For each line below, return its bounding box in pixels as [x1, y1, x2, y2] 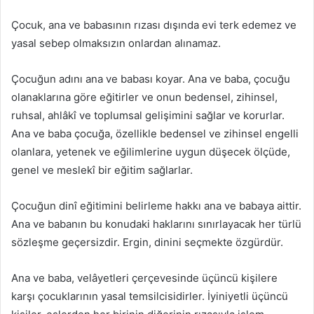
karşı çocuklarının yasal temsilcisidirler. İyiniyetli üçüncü [11, 289, 288, 303]
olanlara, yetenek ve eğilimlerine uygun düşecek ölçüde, [11, 145, 290, 159]
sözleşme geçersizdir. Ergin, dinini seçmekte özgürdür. [11, 235, 283, 250]
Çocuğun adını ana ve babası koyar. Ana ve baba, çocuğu [11, 72, 290, 86]
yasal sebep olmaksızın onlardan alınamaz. [11, 36, 221, 50]
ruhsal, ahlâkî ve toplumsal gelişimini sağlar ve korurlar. [11, 109, 285, 123]
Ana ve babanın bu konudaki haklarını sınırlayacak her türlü [11, 217, 301, 231]
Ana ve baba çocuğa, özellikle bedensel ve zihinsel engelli [11, 127, 299, 141]
